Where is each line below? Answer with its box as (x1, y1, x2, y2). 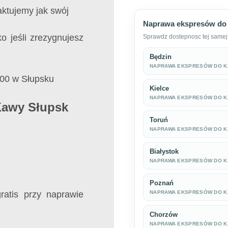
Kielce (150, 84, 169, 93)
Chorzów (150, 211, 178, 219)
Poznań (150, 179, 174, 187)
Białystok (150, 148, 179, 156)
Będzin (150, 53, 172, 61)
